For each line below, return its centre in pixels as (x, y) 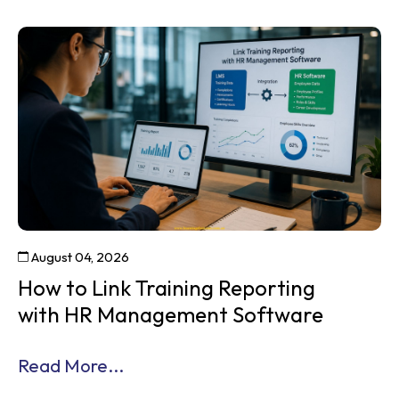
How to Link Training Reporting (167, 288)
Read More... (71, 366)
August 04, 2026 (79, 257)
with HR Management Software (171, 315)
